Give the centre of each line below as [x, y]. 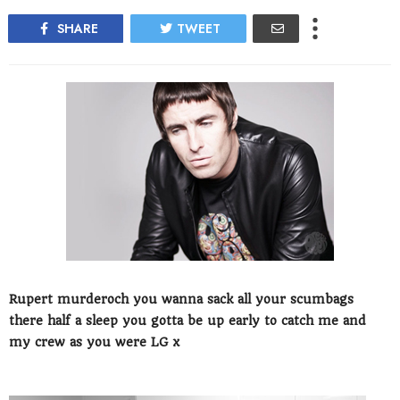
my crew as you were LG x [94, 342]
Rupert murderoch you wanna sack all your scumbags [181, 300]
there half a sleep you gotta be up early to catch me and [187, 321]
